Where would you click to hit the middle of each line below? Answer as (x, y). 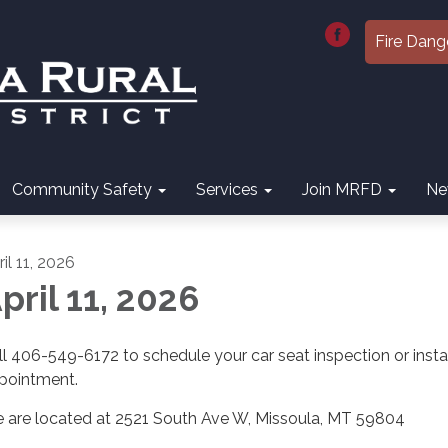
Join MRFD (342, 189)
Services (227, 189)
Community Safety (82, 189)
